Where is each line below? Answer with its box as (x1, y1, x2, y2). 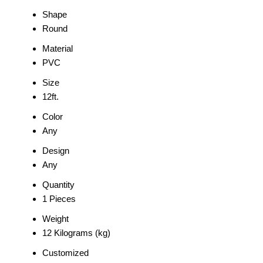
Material (42, 43, 73, 54)
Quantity (42, 180, 75, 190)
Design (42, 146, 69, 156)
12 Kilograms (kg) (42, 228, 110, 238)
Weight (42, 214, 69, 224)
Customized (42, 248, 89, 258)
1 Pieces (42, 194, 76, 204)
